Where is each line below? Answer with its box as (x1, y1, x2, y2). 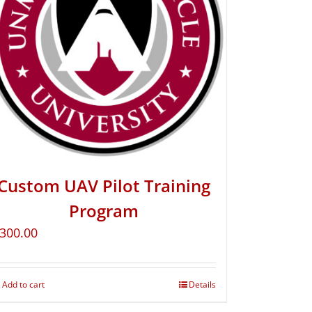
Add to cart (1, 279, 45, 291)
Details (188, 279, 216, 291)
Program (69, 199, 139, 223)
